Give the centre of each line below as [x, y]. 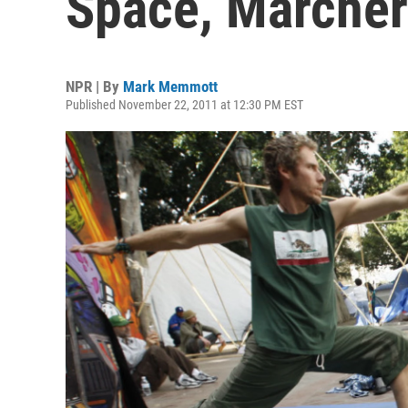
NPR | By [94, 87]
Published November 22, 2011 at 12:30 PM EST [184, 105]
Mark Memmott [170, 87]
